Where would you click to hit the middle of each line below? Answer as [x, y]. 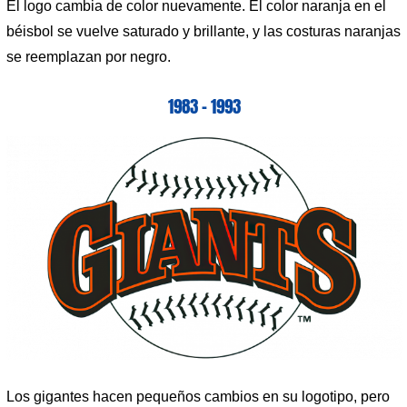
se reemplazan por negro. [89, 56]
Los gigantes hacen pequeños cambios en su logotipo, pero [198, 397]
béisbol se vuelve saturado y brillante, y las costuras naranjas [203, 31]
